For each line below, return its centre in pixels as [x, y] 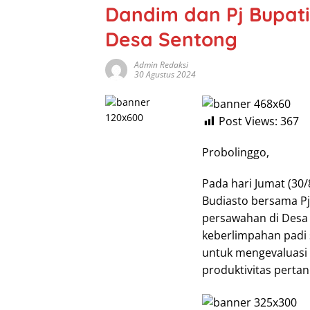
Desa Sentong [171, 39]
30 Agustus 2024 [165, 75]
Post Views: [248, 121]
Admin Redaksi [161, 65]
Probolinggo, [236, 153]
